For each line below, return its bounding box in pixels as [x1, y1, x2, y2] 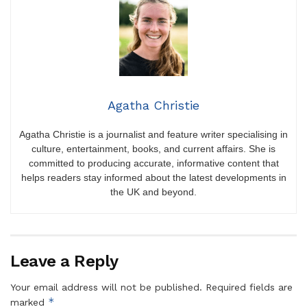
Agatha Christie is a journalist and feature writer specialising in [19, 128, 288, 140]
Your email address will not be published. [10, 281, 202, 293]
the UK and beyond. [110, 186, 197, 197]
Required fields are [206, 281, 293, 293]
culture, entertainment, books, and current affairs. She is [32, 143, 275, 154]
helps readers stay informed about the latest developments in [21, 171, 286, 183]
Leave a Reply [10, 251, 119, 271]
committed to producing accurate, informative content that [28, 157, 279, 169]
